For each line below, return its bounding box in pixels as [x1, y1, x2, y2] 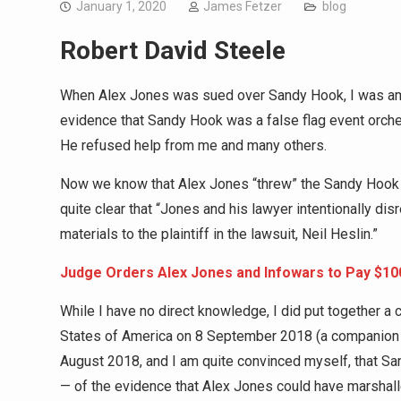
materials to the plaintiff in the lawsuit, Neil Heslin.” [60, 226, 378, 243]
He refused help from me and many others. [60, 137, 327, 154]
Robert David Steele [60, 36, 286, 65]
